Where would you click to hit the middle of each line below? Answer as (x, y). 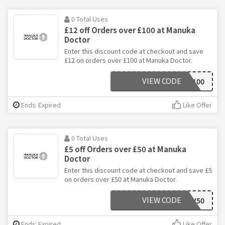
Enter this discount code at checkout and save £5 (138, 170)
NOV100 (191, 82)
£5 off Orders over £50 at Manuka (125, 149)
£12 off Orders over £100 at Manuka (130, 30)
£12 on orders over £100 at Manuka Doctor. (128, 60)
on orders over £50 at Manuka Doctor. (121, 179)
